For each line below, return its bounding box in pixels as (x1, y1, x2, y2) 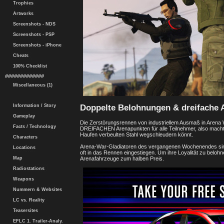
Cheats (10, 53, 28, 58)
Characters (10, 134, 37, 139)
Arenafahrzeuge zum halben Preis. (80, 155, 164, 161)
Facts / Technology (10, 124, 56, 129)
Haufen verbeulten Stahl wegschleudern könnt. (80, 131, 193, 137)
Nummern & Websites (10, 187, 62, 192)
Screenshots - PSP (10, 32, 54, 37)
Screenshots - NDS (10, 21, 55, 26)
